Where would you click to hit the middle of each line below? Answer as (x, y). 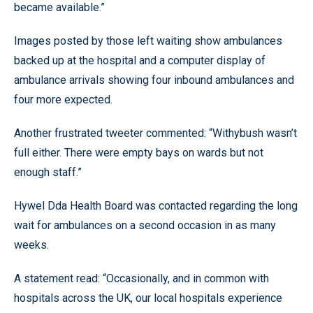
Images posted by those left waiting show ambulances (148, 41)
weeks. (31, 245)
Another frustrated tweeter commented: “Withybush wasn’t (155, 133)
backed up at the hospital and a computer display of (140, 60)
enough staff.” (48, 172)
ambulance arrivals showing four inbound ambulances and (154, 80)
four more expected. (63, 100)
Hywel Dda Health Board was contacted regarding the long (156, 206)
